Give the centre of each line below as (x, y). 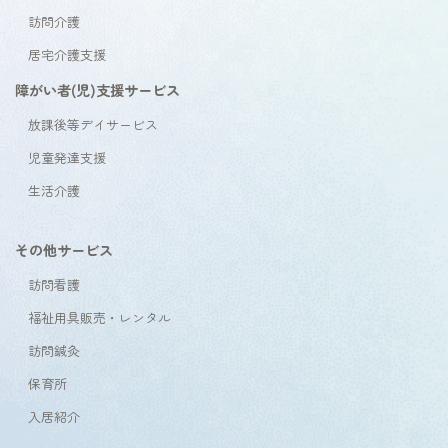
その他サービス (63, 249)
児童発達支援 (66, 157)
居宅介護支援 (66, 54)
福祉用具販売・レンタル (99, 317)
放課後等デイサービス (92, 124)
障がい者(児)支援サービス (97, 89)
